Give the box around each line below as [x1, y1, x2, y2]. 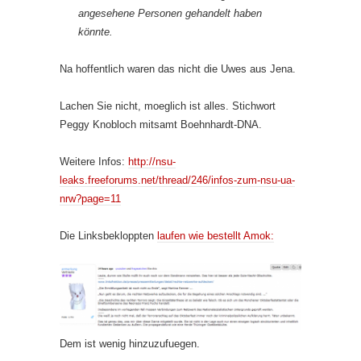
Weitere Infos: [60, 155, 128, 168]
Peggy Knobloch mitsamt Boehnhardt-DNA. [60, 118, 262, 131]
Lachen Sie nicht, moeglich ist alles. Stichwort [60, 99, 276, 112]
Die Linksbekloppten [60, 229, 157, 242]
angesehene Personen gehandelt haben [78, 6, 262, 19]
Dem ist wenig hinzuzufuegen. [60, 337, 200, 350]
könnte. [78, 25, 113, 38]
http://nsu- [128, 155, 176, 168]
